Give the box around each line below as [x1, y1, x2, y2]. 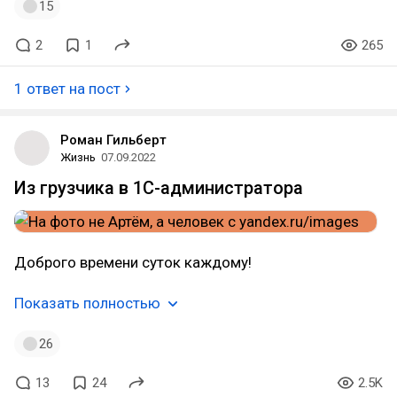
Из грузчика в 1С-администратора [14, 177, 303, 198]
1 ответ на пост [14, 80, 121, 97]
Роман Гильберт [60, 132, 167, 148]
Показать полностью [14, 294, 160, 312]
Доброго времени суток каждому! [14, 253, 252, 271]
